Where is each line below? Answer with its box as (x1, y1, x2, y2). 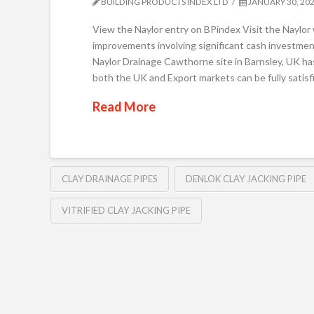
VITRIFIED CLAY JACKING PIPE (62, 205, 191, 217)
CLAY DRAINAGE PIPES (62, 173, 158, 185)
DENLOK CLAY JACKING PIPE (185, 173, 306, 185)
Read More (93, 98, 156, 114)
